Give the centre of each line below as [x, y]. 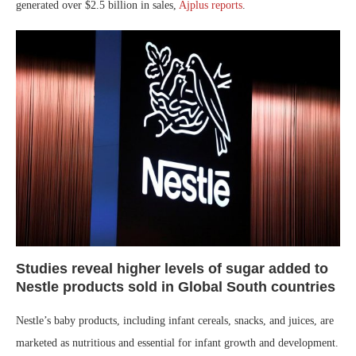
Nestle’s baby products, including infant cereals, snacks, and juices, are [175, 321]
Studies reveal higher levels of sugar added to [172, 269]
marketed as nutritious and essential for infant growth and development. [177, 343]
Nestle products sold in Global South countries [176, 287]
